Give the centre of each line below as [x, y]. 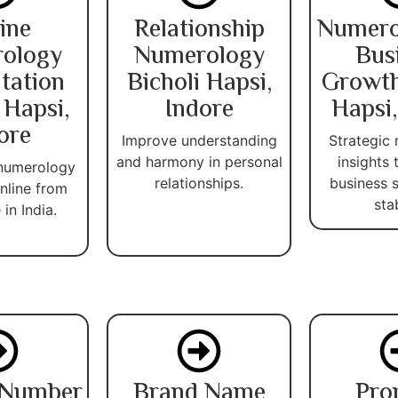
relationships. [199, 183]
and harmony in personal [199, 161]
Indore [199, 110]
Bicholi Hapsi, [199, 83]
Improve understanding [199, 140]
